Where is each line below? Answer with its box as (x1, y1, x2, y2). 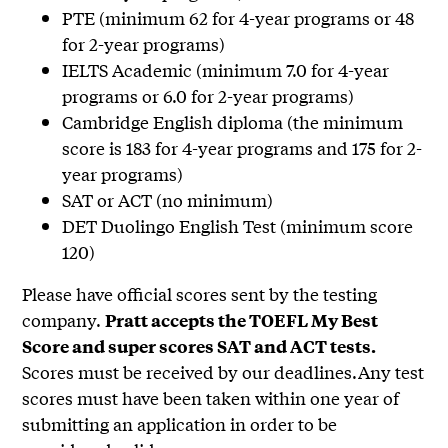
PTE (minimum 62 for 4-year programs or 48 (62, 5, 415, 31)
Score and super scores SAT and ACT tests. (22, 334, 377, 359)
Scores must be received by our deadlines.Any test (22, 359, 425, 385)
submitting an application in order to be (22, 411, 338, 437)
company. (22, 307, 106, 333)
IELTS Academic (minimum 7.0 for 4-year (62, 57, 390, 83)
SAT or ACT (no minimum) (62, 187, 278, 213)
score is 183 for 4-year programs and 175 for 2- (62, 135, 423, 161)
